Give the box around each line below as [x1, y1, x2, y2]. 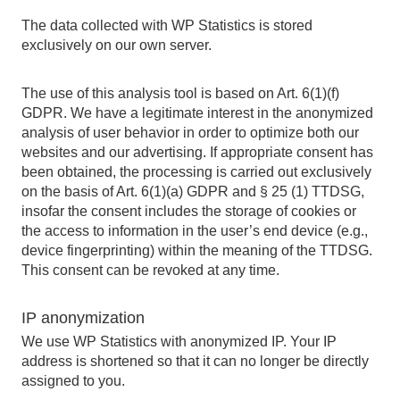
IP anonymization [21, 309, 145, 327]
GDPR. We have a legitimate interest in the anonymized [21, 105, 373, 121]
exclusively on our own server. [21, 37, 212, 53]
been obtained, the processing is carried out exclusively [21, 164, 371, 179]
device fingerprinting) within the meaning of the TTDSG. [21, 243, 372, 258]
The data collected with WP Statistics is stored [21, 18, 312, 33]
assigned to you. [21, 373, 125, 388]
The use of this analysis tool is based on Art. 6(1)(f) [21, 86, 339, 101]
